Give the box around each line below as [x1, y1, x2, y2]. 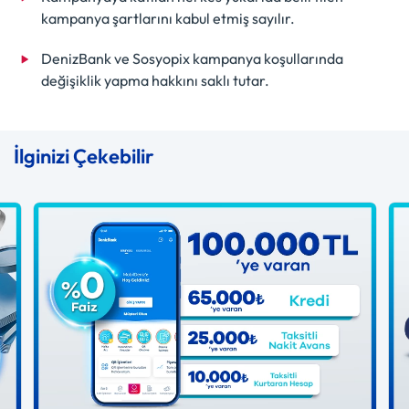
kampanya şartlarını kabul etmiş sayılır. [41, 8, 295, 27]
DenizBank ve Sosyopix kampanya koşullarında [41, 48, 343, 68]
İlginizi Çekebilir [14, 142, 154, 169]
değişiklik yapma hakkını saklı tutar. [41, 70, 269, 89]
